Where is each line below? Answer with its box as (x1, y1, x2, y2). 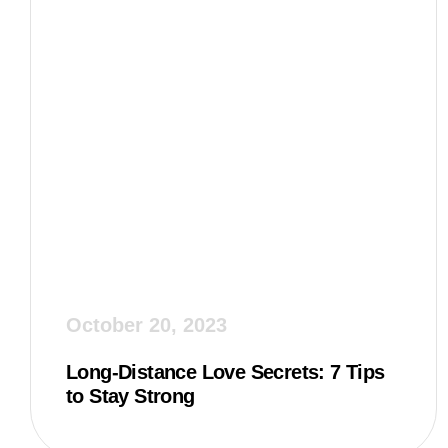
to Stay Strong (66, 385, 195, 408)
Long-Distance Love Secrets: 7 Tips (66, 361, 385, 384)
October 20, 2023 (66, 314, 227, 337)
